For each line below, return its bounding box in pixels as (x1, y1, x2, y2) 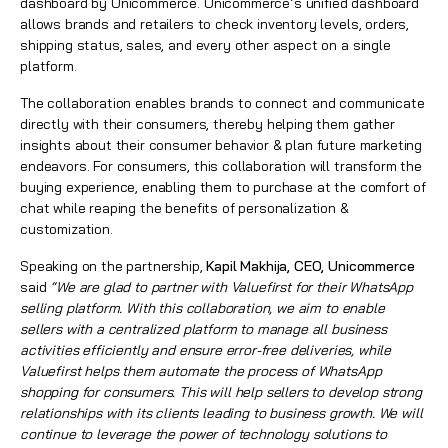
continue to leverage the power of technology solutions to (20, 425, 387, 443)
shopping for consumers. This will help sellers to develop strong (20, 383, 422, 401)
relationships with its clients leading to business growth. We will (20, 404, 423, 422)
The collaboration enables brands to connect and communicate (20, 94, 425, 112)
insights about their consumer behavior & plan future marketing (20, 136, 423, 154)
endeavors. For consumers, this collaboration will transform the (20, 157, 422, 175)
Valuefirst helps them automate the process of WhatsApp (20, 362, 382, 380)
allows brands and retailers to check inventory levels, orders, (20, 15, 410, 33)
